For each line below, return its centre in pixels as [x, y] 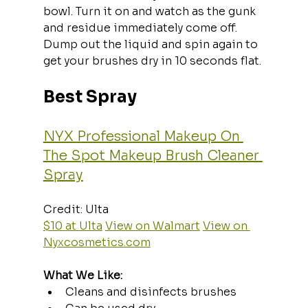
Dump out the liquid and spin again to [152, 44]
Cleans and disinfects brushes [151, 291]
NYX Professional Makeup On [143, 136]
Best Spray [90, 97]
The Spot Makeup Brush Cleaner [153, 155]
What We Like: [82, 275]
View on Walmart [152, 225]
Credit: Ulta [78, 209]
